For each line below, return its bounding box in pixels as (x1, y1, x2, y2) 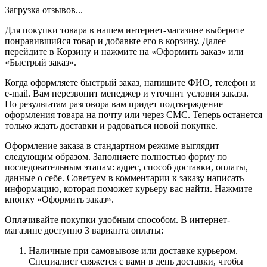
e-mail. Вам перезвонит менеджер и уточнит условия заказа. (5, 88, 249, 98)
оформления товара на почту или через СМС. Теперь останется (5, 109, 262, 120)
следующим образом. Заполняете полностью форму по (5, 151, 227, 162)
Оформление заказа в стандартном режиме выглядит (5, 140, 219, 151)
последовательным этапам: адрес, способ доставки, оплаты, (5, 162, 248, 172)
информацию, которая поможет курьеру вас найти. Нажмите (5, 183, 252, 194)
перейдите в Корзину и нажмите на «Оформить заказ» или (5, 46, 244, 57)
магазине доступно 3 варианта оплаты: (5, 225, 163, 235)
